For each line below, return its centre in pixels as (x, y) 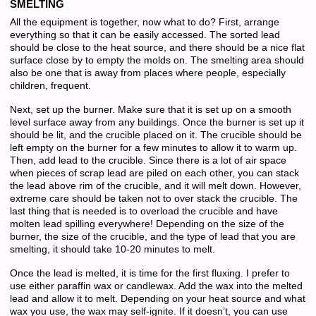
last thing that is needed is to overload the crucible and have (144, 211)
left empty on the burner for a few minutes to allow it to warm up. (153, 147)
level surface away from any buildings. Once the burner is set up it (157, 122)
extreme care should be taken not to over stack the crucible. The (153, 198)
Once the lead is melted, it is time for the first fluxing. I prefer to (150, 274)
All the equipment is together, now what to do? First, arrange (144, 22)
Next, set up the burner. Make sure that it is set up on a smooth (150, 109)
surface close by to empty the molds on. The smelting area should (157, 60)
